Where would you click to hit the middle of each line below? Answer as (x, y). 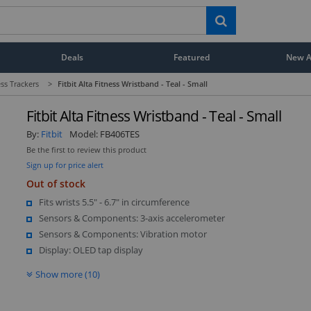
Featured (192, 57)
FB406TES (119, 134)
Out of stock (56, 183)
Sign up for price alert (65, 165)
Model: (84, 134)
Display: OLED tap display (91, 250)
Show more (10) (67, 274)
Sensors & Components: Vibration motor (123, 234)
